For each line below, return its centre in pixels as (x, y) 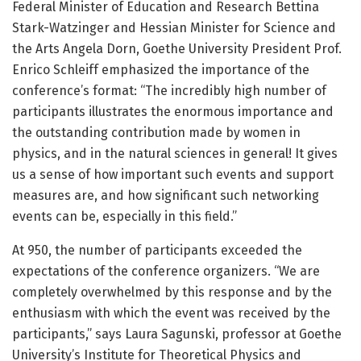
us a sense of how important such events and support (173, 175)
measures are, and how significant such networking (166, 196)
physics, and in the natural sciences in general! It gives (175, 154)
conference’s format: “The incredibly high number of (169, 91)
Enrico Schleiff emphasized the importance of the (161, 70)
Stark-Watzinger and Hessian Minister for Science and (174, 28)
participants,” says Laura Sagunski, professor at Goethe (177, 334)
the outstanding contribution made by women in (156, 133)
